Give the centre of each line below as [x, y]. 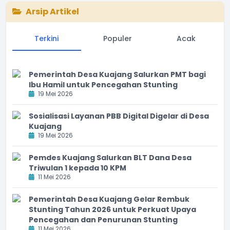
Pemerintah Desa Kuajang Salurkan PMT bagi [117, 74]
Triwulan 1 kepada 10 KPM [78, 168]
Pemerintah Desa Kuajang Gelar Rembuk [109, 199]
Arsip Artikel [52, 12]
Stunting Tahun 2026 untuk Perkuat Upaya [112, 209]
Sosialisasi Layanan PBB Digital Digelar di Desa [119, 116]
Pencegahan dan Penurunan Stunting [103, 219]
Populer [118, 38]
